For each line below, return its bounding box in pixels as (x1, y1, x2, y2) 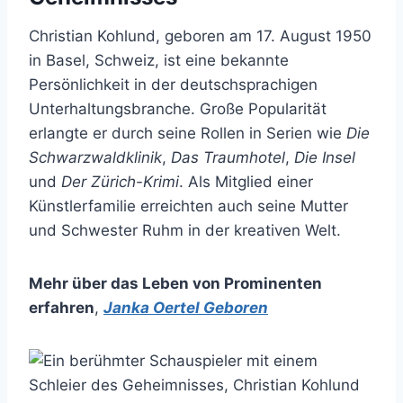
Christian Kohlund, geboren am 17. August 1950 (29, 27, 372, 46)
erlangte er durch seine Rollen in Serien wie (29, 124, 346, 143)
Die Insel (294, 148, 355, 167)
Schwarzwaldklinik (29, 148, 162, 167)
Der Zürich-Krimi (61, 173, 179, 192)
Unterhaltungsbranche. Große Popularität (29, 100, 327, 119)
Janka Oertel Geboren (103, 299, 268, 318)
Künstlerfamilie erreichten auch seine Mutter (29, 197, 348, 216)
